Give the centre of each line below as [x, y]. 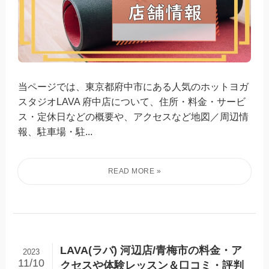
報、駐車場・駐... [56, 131]
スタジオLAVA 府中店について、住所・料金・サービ [132, 101]
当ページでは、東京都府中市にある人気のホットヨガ [134, 86]
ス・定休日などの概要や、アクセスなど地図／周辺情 [134, 116]
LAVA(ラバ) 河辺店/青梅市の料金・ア [151, 250]
